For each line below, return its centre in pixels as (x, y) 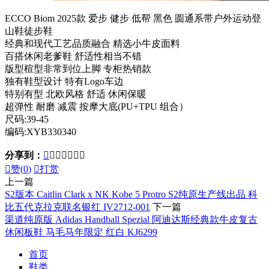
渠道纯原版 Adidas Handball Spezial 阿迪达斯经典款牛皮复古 (131, 219)
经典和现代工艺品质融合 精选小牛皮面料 (92, 43)
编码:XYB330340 (41, 131)
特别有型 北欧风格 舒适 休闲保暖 (76, 94)
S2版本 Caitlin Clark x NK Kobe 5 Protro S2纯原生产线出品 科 (131, 194)
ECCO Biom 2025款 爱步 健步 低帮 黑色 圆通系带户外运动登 (133, 18)
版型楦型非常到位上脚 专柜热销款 (78, 68)
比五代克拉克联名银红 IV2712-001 (77, 207)
